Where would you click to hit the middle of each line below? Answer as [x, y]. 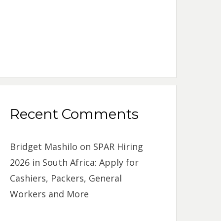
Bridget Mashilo [44, 146]
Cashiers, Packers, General [66, 178]
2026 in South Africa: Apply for [74, 162]
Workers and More [50, 194]
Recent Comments [74, 114]
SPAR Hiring [118, 146]
